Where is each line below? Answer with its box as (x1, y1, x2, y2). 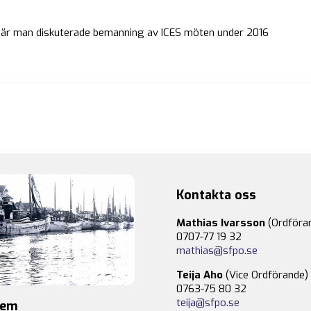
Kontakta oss (176, 187, 256, 204)
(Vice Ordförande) (223, 268, 308, 283)
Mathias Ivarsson (176, 216, 265, 230)
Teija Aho (176, 268, 223, 283)
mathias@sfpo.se (176, 244, 258, 258)
